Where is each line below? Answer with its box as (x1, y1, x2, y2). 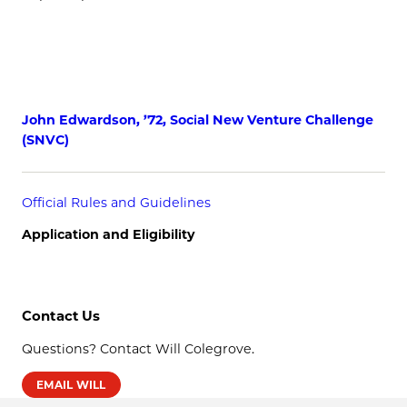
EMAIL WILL (36, 377, 106, 392)
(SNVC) (22, 131, 69, 148)
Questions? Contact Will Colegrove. (22, 340, 254, 357)
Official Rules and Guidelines (22, 194, 211, 212)
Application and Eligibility (22, 226, 195, 243)
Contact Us (22, 307, 101, 324)
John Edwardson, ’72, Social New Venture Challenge (22, 111, 373, 128)
